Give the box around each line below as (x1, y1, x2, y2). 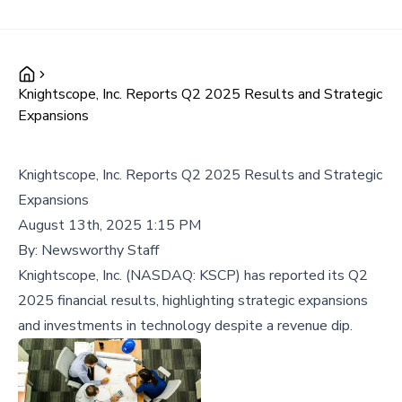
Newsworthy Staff (41, 240, 159, 260)
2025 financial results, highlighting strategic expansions (18, 291, 368, 310)
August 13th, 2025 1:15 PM (18, 215, 201, 235)
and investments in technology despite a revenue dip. (18, 316, 353, 336)
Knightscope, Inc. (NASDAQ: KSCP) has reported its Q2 (18, 266, 368, 285)
